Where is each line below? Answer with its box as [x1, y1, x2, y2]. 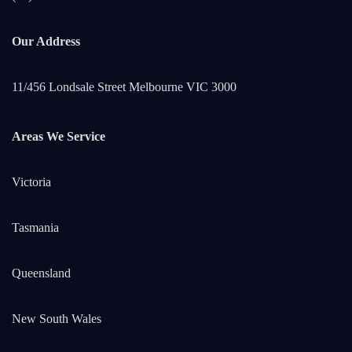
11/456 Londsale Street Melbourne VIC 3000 [12, 80, 236, 94]
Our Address [12, 35, 80, 49]
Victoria [12, 175, 51, 189]
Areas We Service [12, 130, 105, 144]
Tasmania [12, 221, 59, 235]
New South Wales [12, 312, 101, 326]
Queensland [12, 266, 71, 280]
